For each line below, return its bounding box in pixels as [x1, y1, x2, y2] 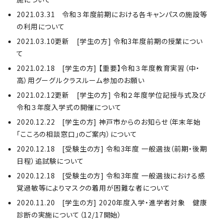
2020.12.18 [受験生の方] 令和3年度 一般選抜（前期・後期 [17, 144, 207, 153]
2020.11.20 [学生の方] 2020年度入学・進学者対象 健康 [17, 197, 207, 207]
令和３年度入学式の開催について [17, 102, 122, 112]
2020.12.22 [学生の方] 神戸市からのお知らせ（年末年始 [17, 117, 201, 127]
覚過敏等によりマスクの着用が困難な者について [17, 183, 170, 193]
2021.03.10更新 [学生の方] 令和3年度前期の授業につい [17, 36, 203, 46]
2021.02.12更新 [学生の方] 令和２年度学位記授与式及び [17, 90, 206, 100]
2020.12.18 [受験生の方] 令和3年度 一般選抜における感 [17, 171, 205, 180]
